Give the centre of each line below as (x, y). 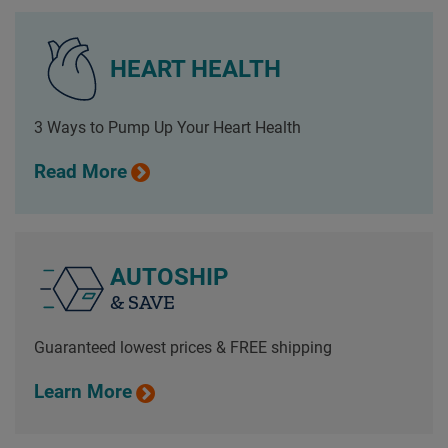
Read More (80, 171)
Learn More (82, 392)
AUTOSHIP (168, 276)
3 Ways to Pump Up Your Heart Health (167, 128)
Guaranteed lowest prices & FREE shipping (182, 348)
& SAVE (142, 301)
